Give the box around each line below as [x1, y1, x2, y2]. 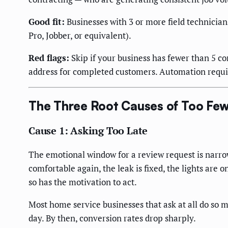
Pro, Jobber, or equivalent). [28, 29, 131, 41]
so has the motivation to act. [28, 176, 137, 188]
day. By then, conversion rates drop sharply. [28, 212, 196, 224]
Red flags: [28, 51, 69, 64]
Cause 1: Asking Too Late [28, 123, 148, 137]
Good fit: [28, 15, 65, 27]
